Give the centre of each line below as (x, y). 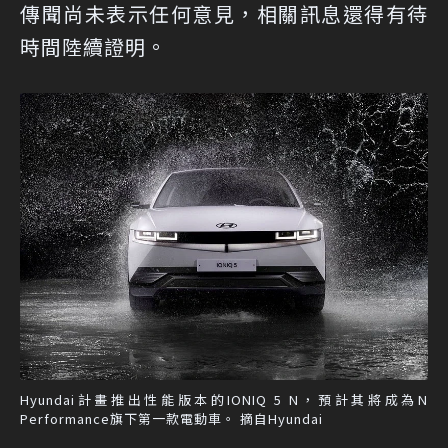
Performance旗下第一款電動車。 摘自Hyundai (171, 419)
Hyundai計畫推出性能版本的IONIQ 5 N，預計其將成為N (224, 400)
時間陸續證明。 (93, 46)
